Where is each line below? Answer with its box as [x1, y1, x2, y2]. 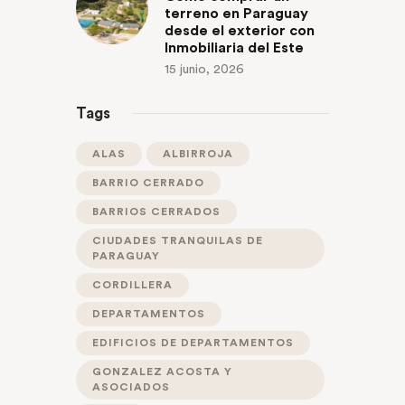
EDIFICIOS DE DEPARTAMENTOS [92, 336, 294, 348]
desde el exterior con [165, 24, 315, 39]
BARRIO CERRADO [92, 176, 204, 188]
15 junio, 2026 [165, 63, 244, 77]
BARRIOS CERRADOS [92, 205, 221, 217]
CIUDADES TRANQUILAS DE [92, 234, 263, 246]
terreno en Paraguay [165, 6, 308, 22]
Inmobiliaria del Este [165, 41, 304, 56]
